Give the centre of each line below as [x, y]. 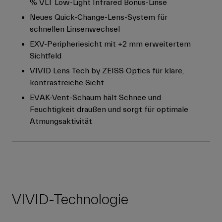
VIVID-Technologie [70, 200]
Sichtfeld [46, 56]
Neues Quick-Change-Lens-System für [99, 18]
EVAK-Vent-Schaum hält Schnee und [95, 98]
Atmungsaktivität [61, 122]
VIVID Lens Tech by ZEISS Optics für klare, [107, 71]
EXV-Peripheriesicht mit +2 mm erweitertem [110, 44]
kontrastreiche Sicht [67, 83]
